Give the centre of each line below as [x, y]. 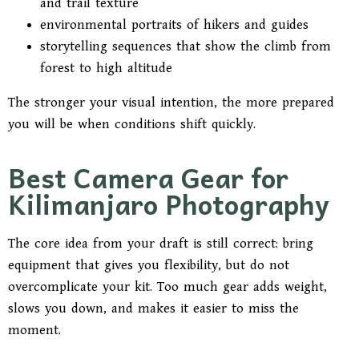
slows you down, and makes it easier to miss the [153, 309]
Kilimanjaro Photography [169, 204]
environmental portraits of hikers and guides [174, 25]
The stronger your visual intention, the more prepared [171, 103]
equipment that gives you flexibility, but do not [149, 265]
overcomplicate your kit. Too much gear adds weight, [167, 287]
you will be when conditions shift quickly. [132, 124]
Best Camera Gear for [148, 177]
